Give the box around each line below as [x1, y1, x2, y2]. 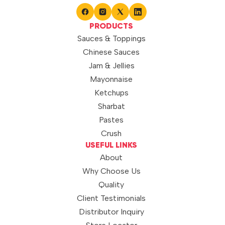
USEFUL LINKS [85, 141, 138, 150]
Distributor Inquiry [78, 206, 144, 216]
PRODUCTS [89, 22, 134, 31]
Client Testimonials [77, 193, 146, 203]
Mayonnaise [90, 74, 133, 84]
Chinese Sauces [83, 47, 140, 57]
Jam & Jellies [88, 60, 135, 70]
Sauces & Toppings [77, 33, 146, 43]
